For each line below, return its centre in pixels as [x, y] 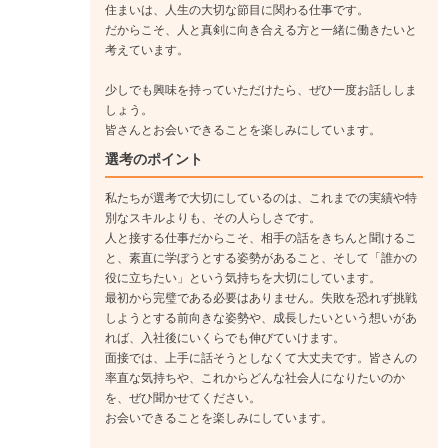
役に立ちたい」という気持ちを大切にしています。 [243, 278]
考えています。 [147, 50]
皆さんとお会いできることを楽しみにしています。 [243, 130]
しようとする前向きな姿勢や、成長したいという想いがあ [261, 318]
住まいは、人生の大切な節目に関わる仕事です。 [237, 10]
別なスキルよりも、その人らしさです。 [213, 218]
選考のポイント [154, 159]
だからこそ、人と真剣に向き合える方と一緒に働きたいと [261, 30]
